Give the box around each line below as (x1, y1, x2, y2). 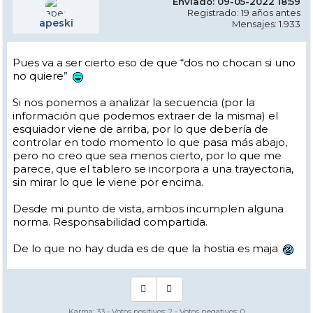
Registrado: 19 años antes (187, 7, 300, 19)
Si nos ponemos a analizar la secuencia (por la (13, 96, 255, 110)
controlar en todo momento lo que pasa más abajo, (13, 136, 287, 150)
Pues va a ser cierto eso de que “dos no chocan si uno (13, 56, 296, 70)
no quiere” (13, 69, 71, 83)
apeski (38, 17, 73, 30)
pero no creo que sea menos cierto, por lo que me (13, 149, 282, 163)
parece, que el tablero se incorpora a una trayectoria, (13, 162, 293, 176)
